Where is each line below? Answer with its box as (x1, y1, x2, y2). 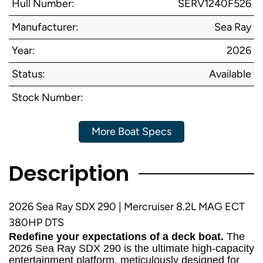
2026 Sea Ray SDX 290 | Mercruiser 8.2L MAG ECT (9, 200, 245, 213)
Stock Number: (12, 91, 83, 104)
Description (9, 159, 129, 188)
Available (209, 68, 251, 80)
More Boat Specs (92, 125, 171, 138)
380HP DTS (9, 216, 64, 229)
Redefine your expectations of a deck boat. (9, 231, 224, 242)
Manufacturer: (12, 21, 79, 33)
